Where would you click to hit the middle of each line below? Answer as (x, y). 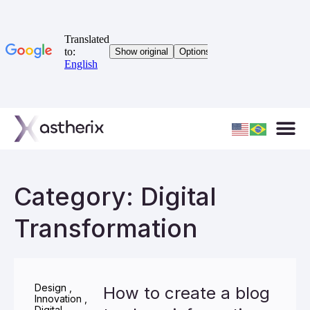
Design (51, 288)
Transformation (106, 228)
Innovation (58, 299)
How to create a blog (186, 293)
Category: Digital (115, 197)
